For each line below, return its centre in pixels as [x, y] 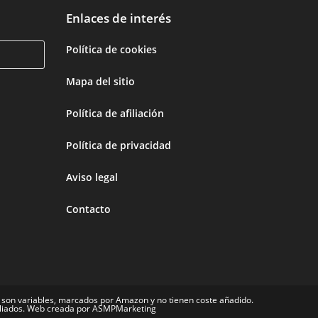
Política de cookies [112, 49]
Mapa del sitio [101, 81]
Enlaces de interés [119, 18]
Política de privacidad [119, 145]
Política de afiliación [115, 113]
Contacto [89, 209]
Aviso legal [92, 177]
